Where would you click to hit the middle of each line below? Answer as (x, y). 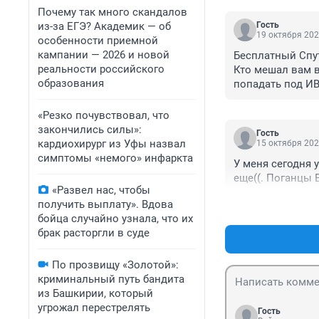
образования (71, 83)
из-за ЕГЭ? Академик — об (104, 26)
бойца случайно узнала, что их (115, 219)
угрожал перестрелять (94, 308)
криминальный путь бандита (111, 279)
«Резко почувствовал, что (104, 115)
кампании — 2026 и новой (104, 55)
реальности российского (101, 69)
